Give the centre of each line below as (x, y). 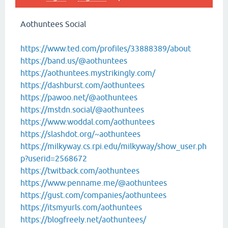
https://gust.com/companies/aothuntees (93, 195)
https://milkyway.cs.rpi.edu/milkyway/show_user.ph (113, 146)
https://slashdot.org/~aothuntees (80, 134)
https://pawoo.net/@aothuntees (79, 97)
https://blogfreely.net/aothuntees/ (83, 219)
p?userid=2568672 (54, 158)
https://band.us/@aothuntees (74, 61)
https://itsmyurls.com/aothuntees (81, 207)
